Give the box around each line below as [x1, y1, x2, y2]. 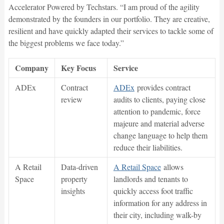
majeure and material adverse [113, 118, 204, 129]
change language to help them [113, 130, 207, 141]
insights [60, 185, 85, 196]
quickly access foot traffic [113, 185, 193, 196]
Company [14, 62, 48, 74]
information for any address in [113, 197, 207, 208]
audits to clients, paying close [113, 94, 205, 105]
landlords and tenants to [113, 173, 188, 184]
